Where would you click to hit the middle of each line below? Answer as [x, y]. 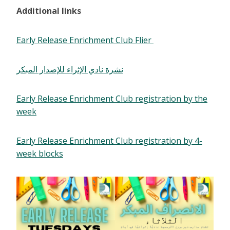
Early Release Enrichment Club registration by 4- [109, 141]
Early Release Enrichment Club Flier [85, 40]
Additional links [49, 11]
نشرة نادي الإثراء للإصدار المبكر [70, 70]
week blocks [40, 154]
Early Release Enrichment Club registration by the [112, 99]
